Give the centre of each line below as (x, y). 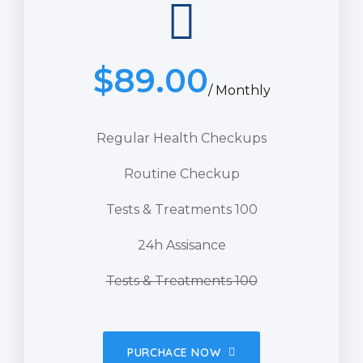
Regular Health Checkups (181, 138)
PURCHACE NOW (174, 352)
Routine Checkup (181, 173)
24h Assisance (181, 245)
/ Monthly (239, 90)
